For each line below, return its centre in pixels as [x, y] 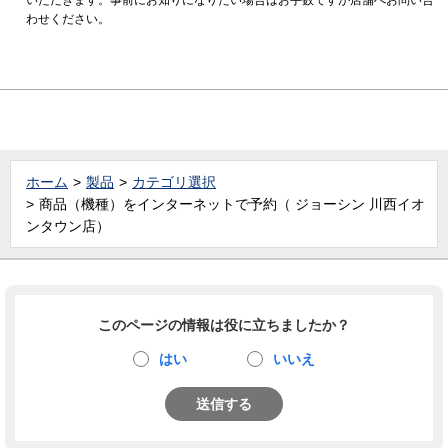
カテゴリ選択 [174, 181]
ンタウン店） [68, 225]
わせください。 [68, 18]
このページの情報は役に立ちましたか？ [224, 324]
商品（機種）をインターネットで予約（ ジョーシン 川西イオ [232, 203]
